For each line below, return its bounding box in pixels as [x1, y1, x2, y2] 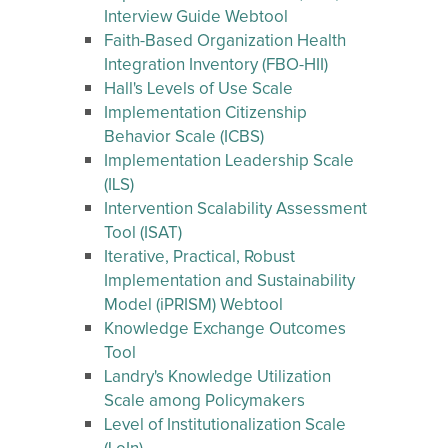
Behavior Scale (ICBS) [104, 129, 264, 146]
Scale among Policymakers [104, 393, 305, 410]
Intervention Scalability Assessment [104, 201, 367, 218]
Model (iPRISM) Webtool [104, 297, 283, 314]
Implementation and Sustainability [104, 273, 355, 290]
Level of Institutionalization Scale [104, 417, 346, 434]
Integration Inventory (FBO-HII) [104, 57, 328, 74]
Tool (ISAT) [104, 225, 182, 242]
